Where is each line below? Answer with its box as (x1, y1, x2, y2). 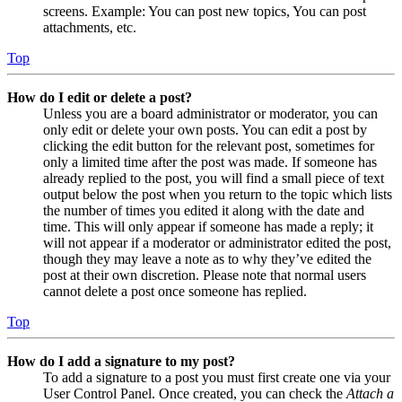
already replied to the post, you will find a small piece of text (43, 170, 384, 186)
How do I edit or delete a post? (7, 89, 192, 105)
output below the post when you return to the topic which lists (43, 186, 392, 202)
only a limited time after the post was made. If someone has (43, 153, 377, 170)
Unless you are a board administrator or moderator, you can (43, 105, 378, 121)
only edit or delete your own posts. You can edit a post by (43, 121, 367, 137)
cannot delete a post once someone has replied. (43, 283, 307, 299)
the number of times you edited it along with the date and (43, 202, 364, 218)
